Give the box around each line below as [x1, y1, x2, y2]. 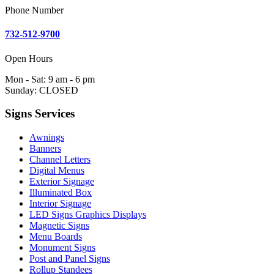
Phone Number [5, 5, 64, 15]
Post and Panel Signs [29, 253, 110, 264]
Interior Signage [29, 198, 91, 209]
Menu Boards [29, 231, 82, 242]
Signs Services [5, 107, 75, 120]
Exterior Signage [29, 176, 94, 187]
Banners [29, 143, 61, 154]
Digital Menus [29, 165, 84, 176]
